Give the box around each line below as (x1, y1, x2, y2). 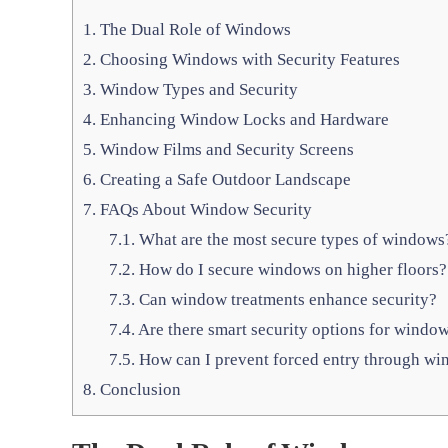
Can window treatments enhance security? (134, 290, 437, 310)
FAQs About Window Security (96, 200, 312, 220)
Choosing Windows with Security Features (96, 50, 400, 70)
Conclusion (96, 380, 181, 400)
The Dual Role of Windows (96, 20, 291, 40)
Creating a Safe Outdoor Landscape (96, 170, 351, 190)
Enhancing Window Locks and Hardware (96, 110, 389, 130)
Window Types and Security (96, 80, 298, 100)
